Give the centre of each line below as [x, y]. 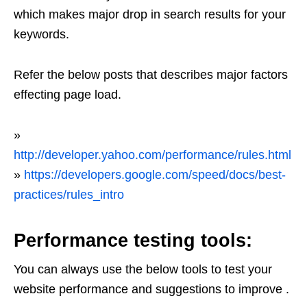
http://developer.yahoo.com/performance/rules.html [152, 155]
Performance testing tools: [133, 241]
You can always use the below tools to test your [143, 269]
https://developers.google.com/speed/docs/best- [155, 175]
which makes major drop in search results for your [150, 14]
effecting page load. [67, 95]
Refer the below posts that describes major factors [151, 75]
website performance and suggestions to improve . [151, 289]
